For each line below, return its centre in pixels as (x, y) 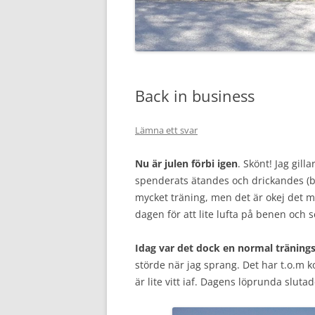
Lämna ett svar (166, 130)
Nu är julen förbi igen (186, 163)
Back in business (195, 95)
